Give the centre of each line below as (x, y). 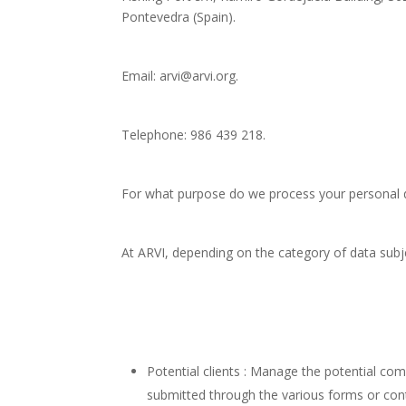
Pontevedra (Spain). (179, 16)
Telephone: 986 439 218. (194, 134)
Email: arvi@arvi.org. (180, 75)
